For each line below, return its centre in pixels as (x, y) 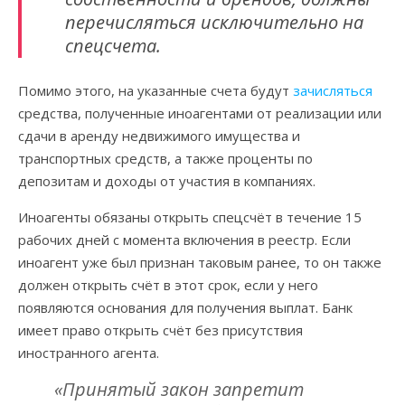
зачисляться (333, 90)
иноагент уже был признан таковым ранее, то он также (200, 262)
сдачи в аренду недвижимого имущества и (159, 136)
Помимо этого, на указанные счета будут (155, 90)
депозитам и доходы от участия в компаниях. (167, 181)
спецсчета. (113, 46)
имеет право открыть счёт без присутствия (160, 330)
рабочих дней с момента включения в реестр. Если (184, 240)
